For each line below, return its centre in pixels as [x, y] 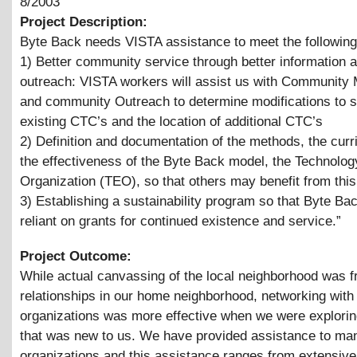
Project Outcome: [78, 257]
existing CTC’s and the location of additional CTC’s [171, 121]
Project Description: [86, 22]
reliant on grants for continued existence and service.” [180, 221]
